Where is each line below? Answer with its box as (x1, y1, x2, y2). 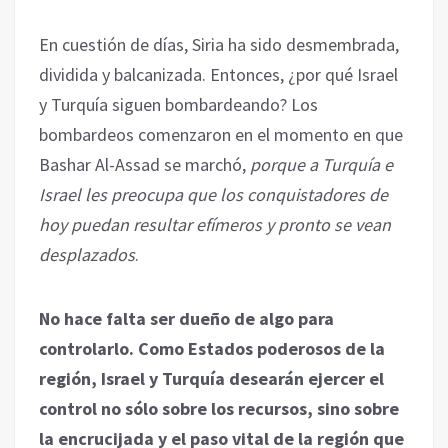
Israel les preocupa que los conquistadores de (39, 182, 388, 206)
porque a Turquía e (250, 152, 393, 176)
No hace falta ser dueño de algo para (39, 306, 334, 330)
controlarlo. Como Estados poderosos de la (39, 336, 385, 360)
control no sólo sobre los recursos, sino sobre (39, 396, 399, 420)
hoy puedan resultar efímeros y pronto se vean (39, 212, 391, 236)
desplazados (39, 242, 135, 266)
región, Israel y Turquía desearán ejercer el (39, 366, 384, 390)
